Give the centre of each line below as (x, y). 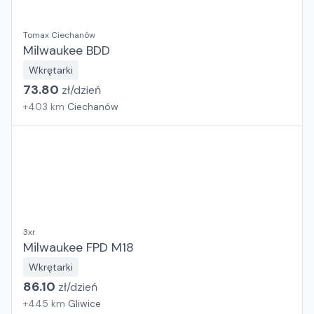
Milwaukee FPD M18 (78, 247)
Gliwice (84, 303)
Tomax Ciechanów (59, 35)
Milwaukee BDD (67, 50)
